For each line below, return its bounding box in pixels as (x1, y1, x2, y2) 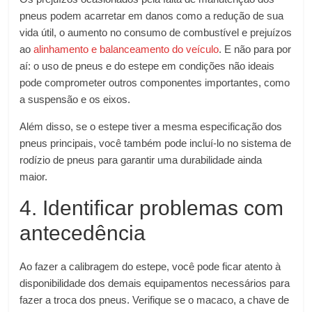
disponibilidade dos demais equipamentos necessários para (19, 277, 290, 289)
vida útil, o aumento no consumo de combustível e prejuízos (19, 26, 292, 38)
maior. (19, 171, 48, 182)
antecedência (19, 221, 146, 244)
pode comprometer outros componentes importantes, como (19, 77, 290, 88)
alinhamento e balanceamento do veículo (33, 43, 219, 55)
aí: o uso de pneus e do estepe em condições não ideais (19, 60, 275, 72)
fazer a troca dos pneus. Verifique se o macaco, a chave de (19, 294, 290, 306)
